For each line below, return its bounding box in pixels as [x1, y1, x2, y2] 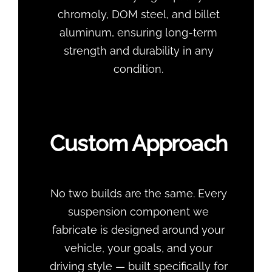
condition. [114, 63, 163, 76]
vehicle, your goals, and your [64, 242, 212, 255]
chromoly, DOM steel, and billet [57, 8, 220, 21]
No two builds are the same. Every [50, 187, 227, 200]
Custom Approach [50, 131, 227, 157]
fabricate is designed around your [52, 223, 225, 237]
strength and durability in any [63, 44, 214, 58]
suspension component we [68, 205, 209, 219]
